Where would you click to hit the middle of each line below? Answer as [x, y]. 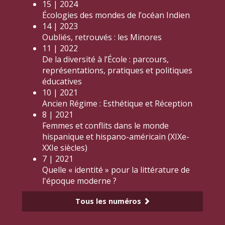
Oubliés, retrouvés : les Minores [102, 37]
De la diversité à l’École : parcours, [105, 59]
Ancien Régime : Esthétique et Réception [117, 103]
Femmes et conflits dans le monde [105, 126]
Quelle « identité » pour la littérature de [116, 170]
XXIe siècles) [65, 148]
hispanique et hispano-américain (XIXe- [116, 137]
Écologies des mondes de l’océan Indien [116, 15]
